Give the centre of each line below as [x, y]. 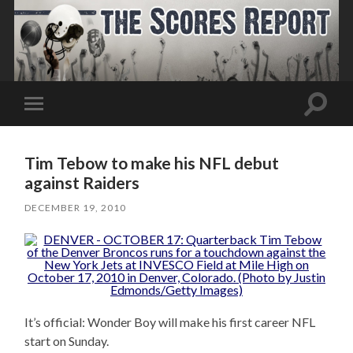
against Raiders [82, 182]
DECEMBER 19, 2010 [76, 207]
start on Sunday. [67, 340]
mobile [56, 128]
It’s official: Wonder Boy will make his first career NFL [170, 321]
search [333, 121]
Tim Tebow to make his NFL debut [152, 162]
